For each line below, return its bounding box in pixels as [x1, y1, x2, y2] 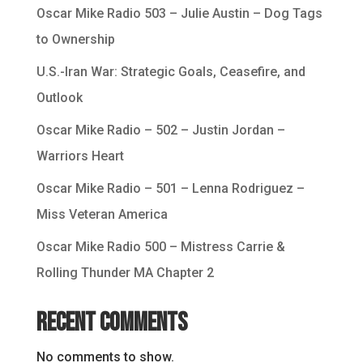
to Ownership [36, 32, 115, 48]
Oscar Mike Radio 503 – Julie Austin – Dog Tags [36, 6, 322, 22]
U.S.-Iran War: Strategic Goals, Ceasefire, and [36, 64, 305, 80]
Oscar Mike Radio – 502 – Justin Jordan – [36, 122, 285, 139]
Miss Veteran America [36, 207, 168, 223]
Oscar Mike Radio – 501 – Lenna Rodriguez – [36, 181, 305, 197]
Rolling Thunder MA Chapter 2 [36, 265, 214, 281]
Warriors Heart [36, 148, 124, 164]
